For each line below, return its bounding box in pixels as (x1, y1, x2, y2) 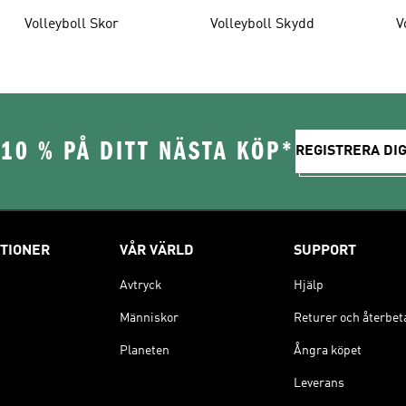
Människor (120, 311, 179, 324)
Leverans (294, 376, 344, 390)
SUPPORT (294, 243, 356, 258)
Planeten (120, 343, 169, 357)
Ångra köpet (294, 343, 362, 357)
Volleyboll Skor (24, 16, 119, 32)
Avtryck (120, 278, 162, 292)
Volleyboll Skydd (209, 16, 314, 32)
